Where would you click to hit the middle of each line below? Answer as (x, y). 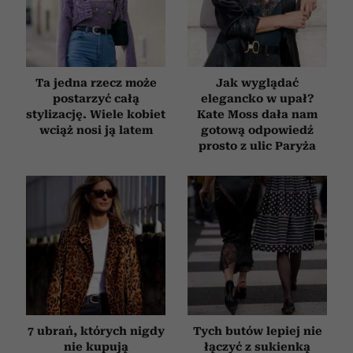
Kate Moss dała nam (257, 114)
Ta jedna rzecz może (96, 82)
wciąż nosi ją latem (96, 130)
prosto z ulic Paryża (257, 145)
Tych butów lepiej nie (257, 331)
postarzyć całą (96, 98)
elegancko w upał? (257, 98)
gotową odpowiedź (257, 130)
